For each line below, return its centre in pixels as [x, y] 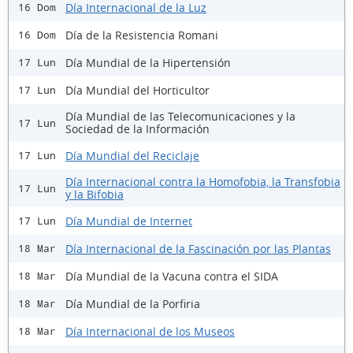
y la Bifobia [95, 195]
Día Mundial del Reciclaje [132, 155]
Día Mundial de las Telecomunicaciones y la [180, 117]
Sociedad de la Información [137, 129]
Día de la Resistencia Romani [142, 35]
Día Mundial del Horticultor [137, 90]
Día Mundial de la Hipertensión [148, 62]
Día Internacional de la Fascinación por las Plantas [198, 248]
